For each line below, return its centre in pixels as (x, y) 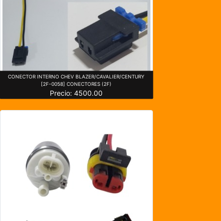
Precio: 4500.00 (76, 93)
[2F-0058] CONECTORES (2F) (76, 84)
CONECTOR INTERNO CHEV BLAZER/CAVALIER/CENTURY (76, 76)
